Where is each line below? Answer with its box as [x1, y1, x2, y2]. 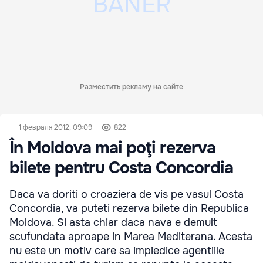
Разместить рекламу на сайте [80, 82, 183, 92]
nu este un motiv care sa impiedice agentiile [9, 244, 224, 257]
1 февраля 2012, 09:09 [19, 123, 92, 132]
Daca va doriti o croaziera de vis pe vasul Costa [9, 188, 244, 201]
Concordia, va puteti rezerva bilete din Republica [9, 202, 249, 215]
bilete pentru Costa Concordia [9, 157, 233, 178]
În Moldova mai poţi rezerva [9, 137, 215, 159]
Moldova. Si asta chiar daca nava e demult [9, 216, 217, 229]
